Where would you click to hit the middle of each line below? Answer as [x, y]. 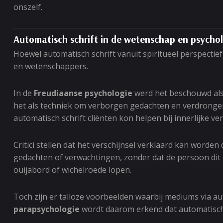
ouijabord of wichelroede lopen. [72, 170]
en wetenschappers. [51, 66]
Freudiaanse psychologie [83, 93]
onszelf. [28, 7]
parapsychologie [47, 209]
